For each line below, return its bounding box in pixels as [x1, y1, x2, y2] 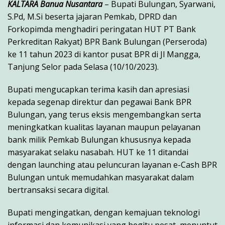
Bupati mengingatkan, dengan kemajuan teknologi [8, 207, 200, 218]
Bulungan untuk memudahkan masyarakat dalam [8, 172, 194, 183]
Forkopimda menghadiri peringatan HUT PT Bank [8, 24, 196, 35]
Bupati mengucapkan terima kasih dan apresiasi [8, 84, 189, 95]
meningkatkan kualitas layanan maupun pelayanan [8, 122, 200, 133]
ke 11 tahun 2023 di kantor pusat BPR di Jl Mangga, [8, 49, 200, 60]
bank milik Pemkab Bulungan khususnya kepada [8, 134, 191, 146]
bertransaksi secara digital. [8, 184, 109, 196]
